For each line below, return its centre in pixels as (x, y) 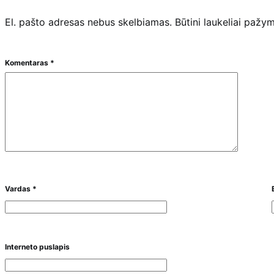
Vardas (19, 189)
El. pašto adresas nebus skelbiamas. (88, 22)
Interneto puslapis (37, 247)
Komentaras (28, 63)
